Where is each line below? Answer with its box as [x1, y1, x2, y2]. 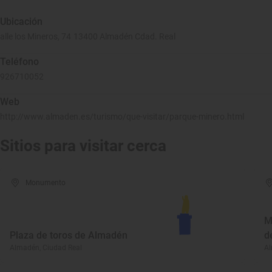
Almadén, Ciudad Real [10, 243, 82, 252]
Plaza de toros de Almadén [10, 229, 127, 241]
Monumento [25, 178, 66, 187]
